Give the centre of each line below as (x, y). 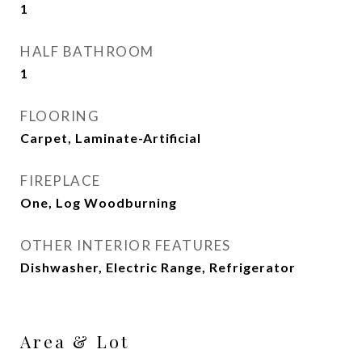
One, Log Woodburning (99, 202)
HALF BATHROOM (87, 51)
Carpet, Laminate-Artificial (111, 138)
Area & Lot (75, 341)
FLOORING (60, 116)
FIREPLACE (61, 181)
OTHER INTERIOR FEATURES (126, 245)
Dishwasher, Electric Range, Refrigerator (158, 267)
